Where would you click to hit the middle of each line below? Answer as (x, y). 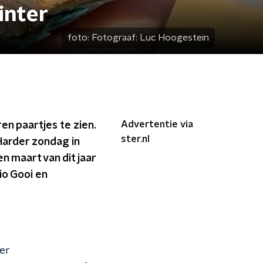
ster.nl (135, 139)
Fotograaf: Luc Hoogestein (150, 38)
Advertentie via (157, 124)
